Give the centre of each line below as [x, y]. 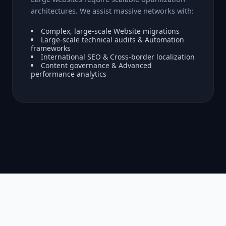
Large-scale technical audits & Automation [112, 39]
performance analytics [69, 74]
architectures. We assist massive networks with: [112, 10]
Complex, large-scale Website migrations [110, 31]
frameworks [51, 48]
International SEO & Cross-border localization [118, 56]
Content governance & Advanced [96, 65]
